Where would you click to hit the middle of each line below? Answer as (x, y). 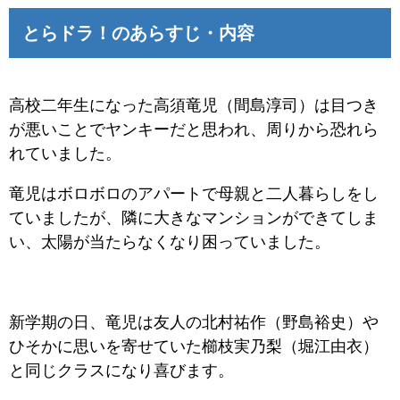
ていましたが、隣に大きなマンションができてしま (194, 217)
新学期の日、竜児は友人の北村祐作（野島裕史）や (194, 322)
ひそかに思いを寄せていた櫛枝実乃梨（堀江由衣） (194, 346)
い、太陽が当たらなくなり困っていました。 (170, 242)
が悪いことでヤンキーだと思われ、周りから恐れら (194, 129)
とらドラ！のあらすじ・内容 (138, 33)
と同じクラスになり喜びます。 (121, 370)
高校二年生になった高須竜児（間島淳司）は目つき (194, 105)
